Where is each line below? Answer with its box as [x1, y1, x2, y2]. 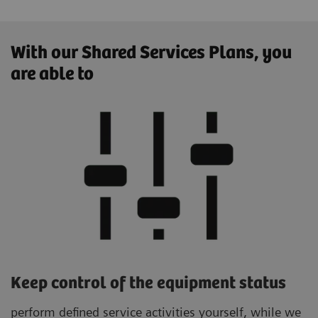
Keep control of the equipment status [11, 274, 286, 294]
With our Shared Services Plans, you [11, 43, 292, 64]
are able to [11, 64, 94, 85]
